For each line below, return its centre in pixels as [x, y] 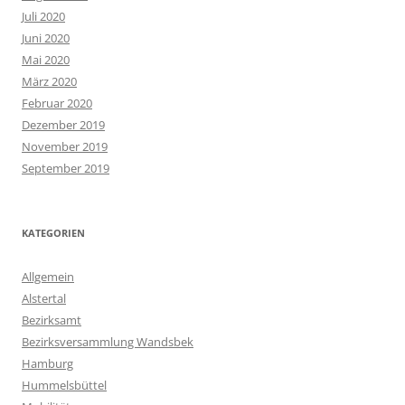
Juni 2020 [46, 38]
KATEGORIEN [53, 233]
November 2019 [65, 147]
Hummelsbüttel [64, 386]
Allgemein [48, 277]
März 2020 [49, 82]
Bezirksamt [52, 320]
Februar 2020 [57, 104]
